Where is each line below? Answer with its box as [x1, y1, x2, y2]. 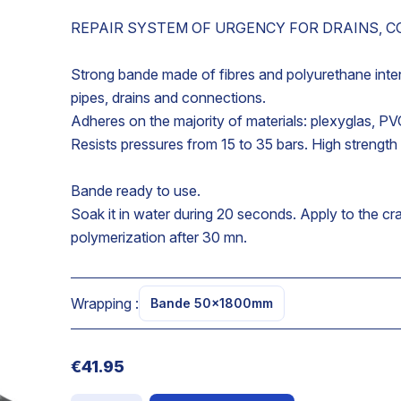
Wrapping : [71, 294, 140, 312]
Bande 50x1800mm [150, 295, 274, 311]
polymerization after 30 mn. [71, 228, 248, 246]
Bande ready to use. [71, 182, 201, 200]
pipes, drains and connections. [71, 89, 267, 107]
